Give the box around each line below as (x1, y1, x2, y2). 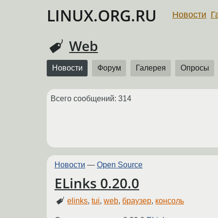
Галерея (135, 64, 166, 73)
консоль (155, 197, 184, 205)
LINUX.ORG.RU (47, 5, 157, 26)
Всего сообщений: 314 (51, 94, 131, 103)
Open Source (97, 161, 143, 169)
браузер (122, 197, 152, 205)
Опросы (180, 64, 209, 73)
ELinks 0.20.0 (54, 173, 139, 192)
